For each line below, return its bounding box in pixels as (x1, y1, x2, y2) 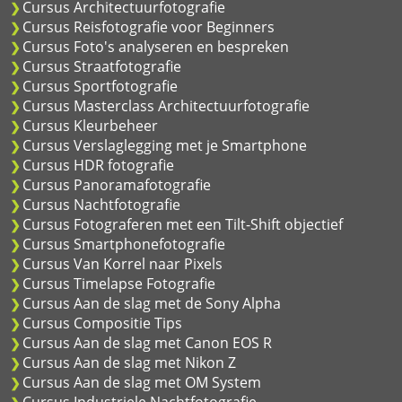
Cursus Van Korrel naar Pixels (22, 253, 223, 274)
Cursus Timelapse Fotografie (22, 273, 215, 293)
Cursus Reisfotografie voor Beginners (22, 16, 275, 37)
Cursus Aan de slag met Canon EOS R (22, 332, 272, 353)
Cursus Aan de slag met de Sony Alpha (22, 293, 281, 313)
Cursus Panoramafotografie (22, 174, 211, 195)
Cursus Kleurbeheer (22, 115, 158, 135)
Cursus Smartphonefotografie (22, 233, 225, 254)
